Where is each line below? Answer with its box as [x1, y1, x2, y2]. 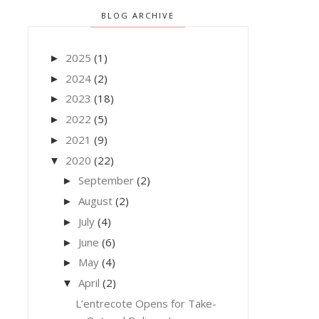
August [78, 194, 113, 209]
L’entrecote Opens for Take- [75, 296, 217, 310]
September [78, 173, 134, 188]
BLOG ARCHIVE [101, 9, 175, 21]
